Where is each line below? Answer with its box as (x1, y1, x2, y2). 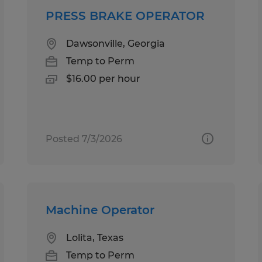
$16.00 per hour (66, 73, 141, 84)
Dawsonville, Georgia (66, 37, 166, 49)
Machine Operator (46, 202, 155, 217)
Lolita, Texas (66, 232, 124, 243)
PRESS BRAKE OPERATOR (46, 8, 205, 23)
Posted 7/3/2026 (46, 133, 123, 144)
